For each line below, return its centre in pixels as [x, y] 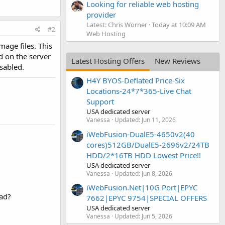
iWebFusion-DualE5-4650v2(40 [141, 134]
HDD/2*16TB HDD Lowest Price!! [144, 155]
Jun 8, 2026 [157, 173]
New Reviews [178, 61]
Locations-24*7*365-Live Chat [139, 91]
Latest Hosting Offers [108, 61]
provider [101, 14]
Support [100, 102]
